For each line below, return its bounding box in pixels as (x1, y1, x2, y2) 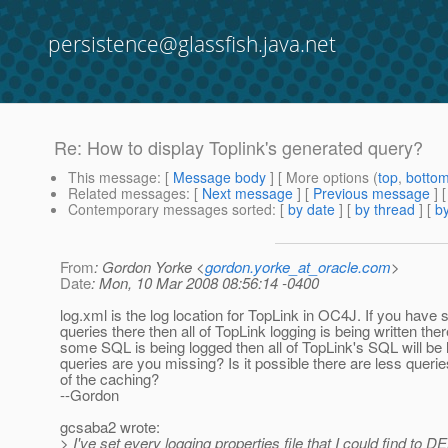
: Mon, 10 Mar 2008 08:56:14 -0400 (91, 272, 319, 294)
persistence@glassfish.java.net (48, 30, 336, 58)
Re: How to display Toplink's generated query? (54, 134, 423, 161)
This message (68, 167, 157, 188)
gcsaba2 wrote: (60, 416, 160, 438)
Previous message (313, 183, 430, 204)
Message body (173, 167, 266, 188)
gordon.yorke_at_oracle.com (205, 256, 391, 278)
